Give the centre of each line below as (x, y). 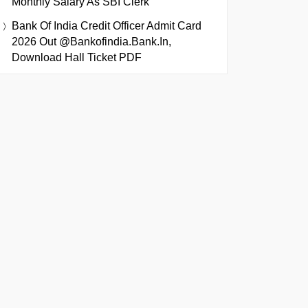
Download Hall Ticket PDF (77, 57)
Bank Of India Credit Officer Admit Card (107, 25)
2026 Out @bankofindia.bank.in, (91, 41)
